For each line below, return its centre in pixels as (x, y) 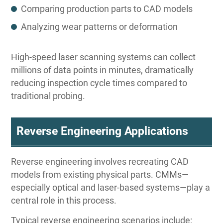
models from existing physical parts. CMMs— (100, 175)
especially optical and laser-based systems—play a (111, 188)
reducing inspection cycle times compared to (99, 83)
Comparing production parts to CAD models (107, 9)
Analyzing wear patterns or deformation (100, 27)
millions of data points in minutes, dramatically (103, 70)
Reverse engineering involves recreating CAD (100, 162)
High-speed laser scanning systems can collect (104, 57)
